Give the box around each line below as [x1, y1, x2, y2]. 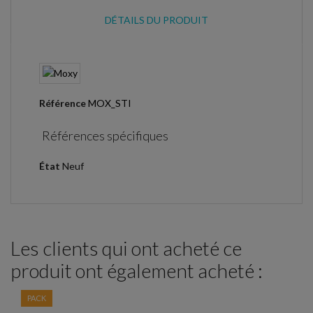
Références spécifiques [42, 128, 169, 143]
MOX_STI [88, 96, 131, 109]
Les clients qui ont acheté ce [10, 236, 242, 260]
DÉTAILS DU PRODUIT [105, 13, 208, 26]
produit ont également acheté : [10, 259, 263, 282]
